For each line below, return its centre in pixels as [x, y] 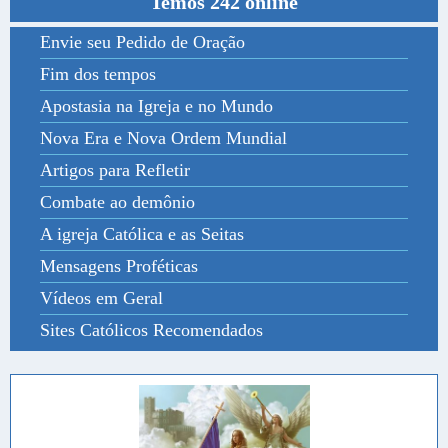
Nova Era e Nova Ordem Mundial [163, 138]
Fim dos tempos [98, 74]
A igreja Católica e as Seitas [142, 234]
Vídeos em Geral [101, 298]
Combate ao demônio [117, 202]
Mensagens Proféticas [119, 266]
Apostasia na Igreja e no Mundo [156, 106]
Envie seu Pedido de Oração [142, 42]
